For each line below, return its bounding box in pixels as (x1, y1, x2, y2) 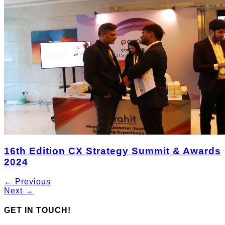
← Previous (4, 177, 51, 186)
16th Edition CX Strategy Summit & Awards (4, 146, 221, 157)
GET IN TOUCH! (4, 206, 71, 215)
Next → (4, 186, 34, 195)
